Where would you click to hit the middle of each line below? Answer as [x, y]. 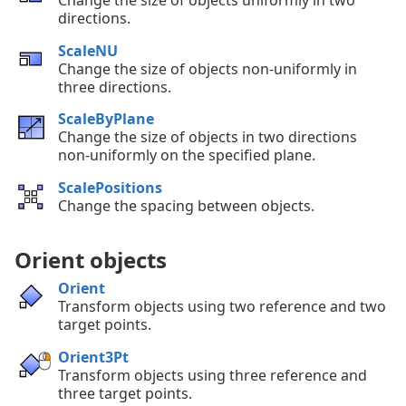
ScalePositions [110, 188]
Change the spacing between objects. [186, 206]
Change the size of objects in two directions [208, 137]
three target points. [125, 393]
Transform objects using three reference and [213, 375]
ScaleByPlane [106, 119]
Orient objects [91, 259]
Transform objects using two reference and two [222, 306]
